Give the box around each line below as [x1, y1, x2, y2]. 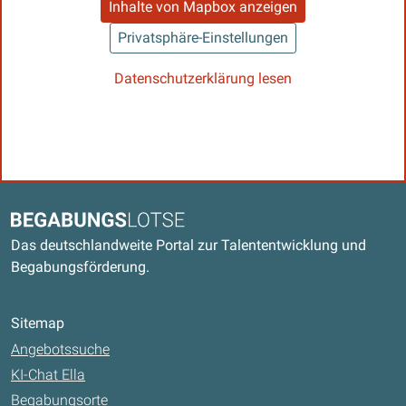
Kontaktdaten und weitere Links [10, 187, 358, 216]
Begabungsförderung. [11, 258, 150, 276]
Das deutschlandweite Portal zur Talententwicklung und [11, 237, 366, 255]
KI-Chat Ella [11, 366, 85, 384]
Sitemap [11, 314, 64, 333]
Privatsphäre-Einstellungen [118, 29, 288, 47]
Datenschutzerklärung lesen [114, 70, 292, 88]
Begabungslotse [10, 212, 113, 230]
